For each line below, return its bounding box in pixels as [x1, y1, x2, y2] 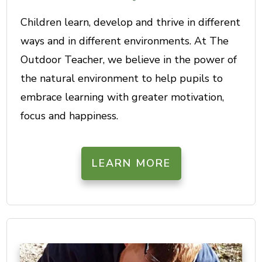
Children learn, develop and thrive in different [20, 15, 240, 30]
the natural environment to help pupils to [20, 71, 223, 86]
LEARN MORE [91, 156, 171, 171]
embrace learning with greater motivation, [20, 90, 224, 105]
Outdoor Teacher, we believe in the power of [20, 53, 237, 67]
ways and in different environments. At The [20, 34, 229, 49]
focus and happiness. [20, 109, 118, 123]
